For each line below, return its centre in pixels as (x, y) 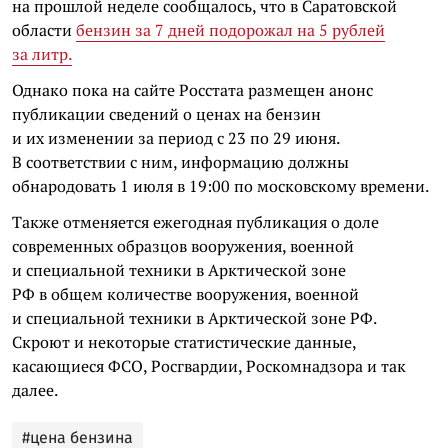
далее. (35, 389)
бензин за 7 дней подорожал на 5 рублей (230, 29)
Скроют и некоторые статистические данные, (184, 341)
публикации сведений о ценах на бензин (166, 113)
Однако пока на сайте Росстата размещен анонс (192, 89)
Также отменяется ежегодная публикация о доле (195, 221)
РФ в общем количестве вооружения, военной (185, 293)
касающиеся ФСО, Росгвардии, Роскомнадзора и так (209, 365)
